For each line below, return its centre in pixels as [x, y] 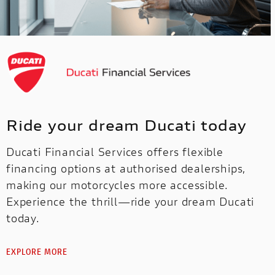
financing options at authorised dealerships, [126, 168]
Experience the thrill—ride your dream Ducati [130, 201]
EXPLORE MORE [37, 251]
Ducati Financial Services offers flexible [115, 151]
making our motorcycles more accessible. [118, 184]
